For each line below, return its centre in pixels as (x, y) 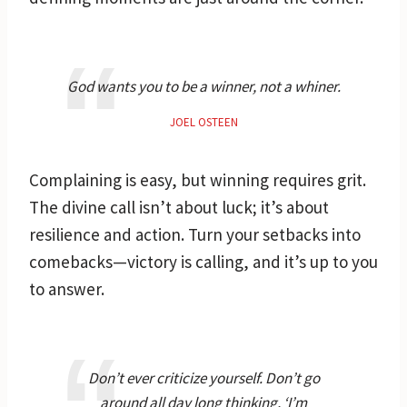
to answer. (67, 288)
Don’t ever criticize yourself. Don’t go (203, 377)
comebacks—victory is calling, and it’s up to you (203, 261)
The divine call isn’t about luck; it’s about (179, 207)
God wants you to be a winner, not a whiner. (203, 86)
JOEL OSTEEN (203, 122)
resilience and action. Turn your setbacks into (195, 234)
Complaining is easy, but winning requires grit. (198, 179)
